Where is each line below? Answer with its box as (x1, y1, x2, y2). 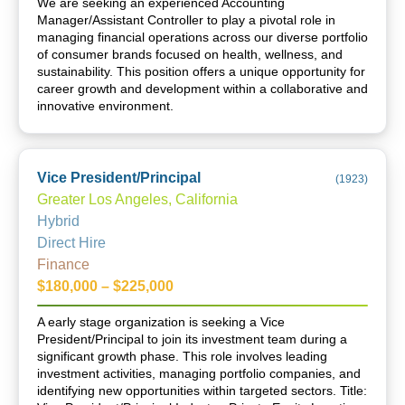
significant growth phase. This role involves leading (37, 349, 327, 363)
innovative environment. (37, 99, 174, 113)
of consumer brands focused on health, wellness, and (37, 47, 343, 61)
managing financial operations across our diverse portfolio (37, 30, 368, 44)
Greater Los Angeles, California (37, 192, 238, 207)
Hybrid (37, 213, 80, 229)
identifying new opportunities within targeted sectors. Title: (37, 383, 367, 398)
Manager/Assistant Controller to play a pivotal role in (37, 13, 335, 27)
